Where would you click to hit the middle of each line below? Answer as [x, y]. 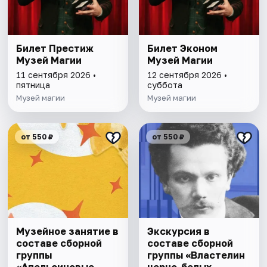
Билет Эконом [182, 49]
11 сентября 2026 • [56, 75]
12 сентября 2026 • [187, 75]
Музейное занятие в [68, 232]
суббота [164, 85]
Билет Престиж [55, 49]
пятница [33, 85]
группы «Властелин [196, 255]
